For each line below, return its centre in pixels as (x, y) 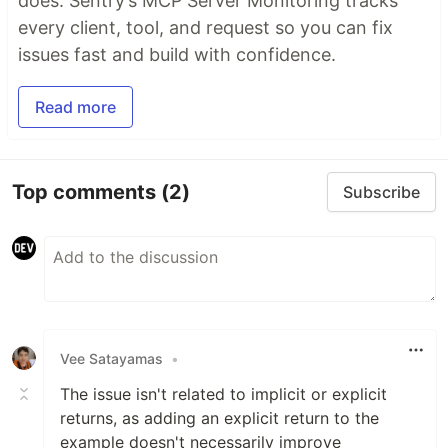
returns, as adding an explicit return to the (219, 418)
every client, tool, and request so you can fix (205, 28)
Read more (75, 107)
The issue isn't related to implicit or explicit (223, 394)
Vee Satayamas (111, 358)
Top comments (86, 191)
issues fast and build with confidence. (177, 55)
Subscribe (381, 192)
